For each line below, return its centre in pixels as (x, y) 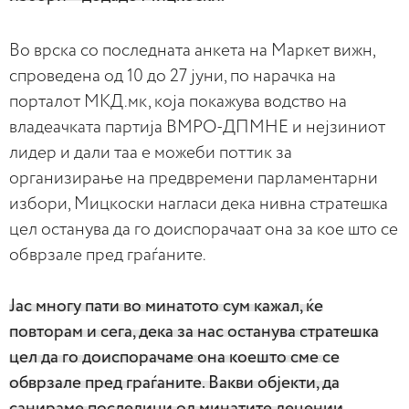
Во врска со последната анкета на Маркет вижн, (192, 50)
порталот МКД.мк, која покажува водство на (178, 101)
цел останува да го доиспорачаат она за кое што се (204, 229)
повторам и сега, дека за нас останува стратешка (194, 331)
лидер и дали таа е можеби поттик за (151, 152)
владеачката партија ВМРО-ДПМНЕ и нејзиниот (197, 127)
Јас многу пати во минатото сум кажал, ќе (166, 306)
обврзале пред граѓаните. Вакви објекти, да (174, 383)
